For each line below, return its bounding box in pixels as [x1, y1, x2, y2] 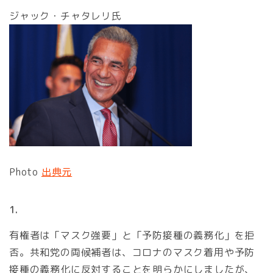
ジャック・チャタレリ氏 [9, 9, 122, 23]
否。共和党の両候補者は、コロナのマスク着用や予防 [9, 246, 255, 260]
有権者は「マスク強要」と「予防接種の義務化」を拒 [9, 229, 255, 243]
